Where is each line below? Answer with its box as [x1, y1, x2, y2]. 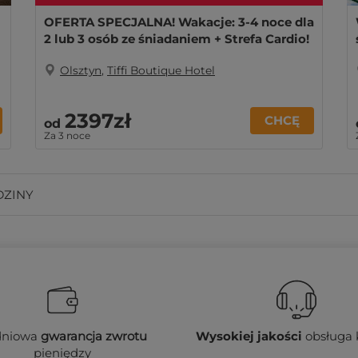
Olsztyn [60, 64, 101, 77]
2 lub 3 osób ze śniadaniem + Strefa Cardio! [44, 31, 309, 46]
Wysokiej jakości [195, 328, 302, 344]
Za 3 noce [44, 129, 90, 141]
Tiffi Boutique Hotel [107, 64, 215, 77]
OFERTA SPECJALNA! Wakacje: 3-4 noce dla [44, 14, 314, 30]
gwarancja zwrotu [41, 328, 148, 344]
